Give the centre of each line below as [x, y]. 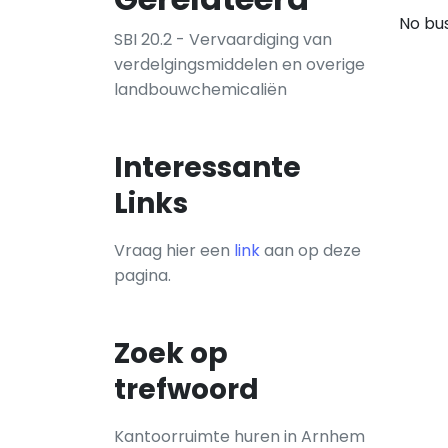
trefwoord [186, 389]
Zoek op [171, 353]
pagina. [142, 275]
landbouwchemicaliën [200, 89]
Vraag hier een [174, 250]
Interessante [207, 167]
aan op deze [310, 250]
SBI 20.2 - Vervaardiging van [223, 39]
